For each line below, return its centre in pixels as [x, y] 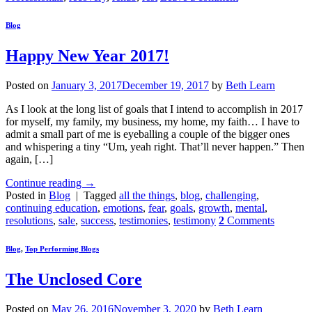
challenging [231, 195]
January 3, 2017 [87, 85]
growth [214, 208]
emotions [123, 208]
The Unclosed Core [74, 279]
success [97, 220]
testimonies [143, 220]
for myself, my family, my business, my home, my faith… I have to [153, 121]
